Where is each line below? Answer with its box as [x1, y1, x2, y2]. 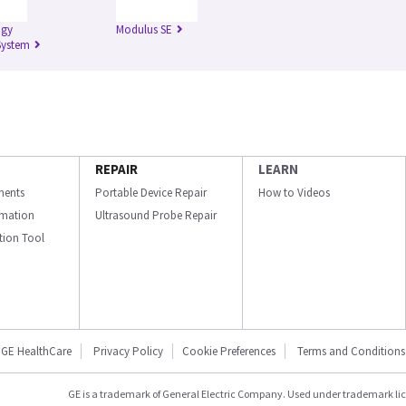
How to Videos [258, 185, 330, 200]
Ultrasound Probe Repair [95, 208, 217, 223]
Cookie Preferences [182, 343, 275, 359]
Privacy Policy [91, 343, 163, 359]
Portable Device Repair [95, 185, 207, 200]
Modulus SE [116, 22, 172, 37]
